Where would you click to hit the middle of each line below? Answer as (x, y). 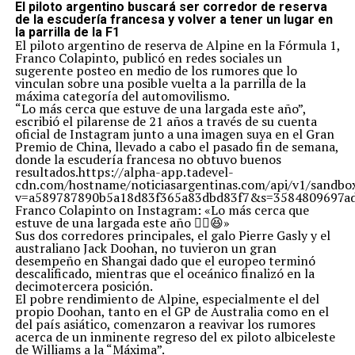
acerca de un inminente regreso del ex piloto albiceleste (175, 336)
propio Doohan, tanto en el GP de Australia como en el (172, 311)
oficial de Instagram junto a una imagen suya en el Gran (174, 134)
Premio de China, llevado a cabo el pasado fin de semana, (176, 146)
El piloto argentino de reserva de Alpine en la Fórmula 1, (177, 45)
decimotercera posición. (84, 286)
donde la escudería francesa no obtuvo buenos (148, 159)
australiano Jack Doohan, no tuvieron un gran (145, 248)
